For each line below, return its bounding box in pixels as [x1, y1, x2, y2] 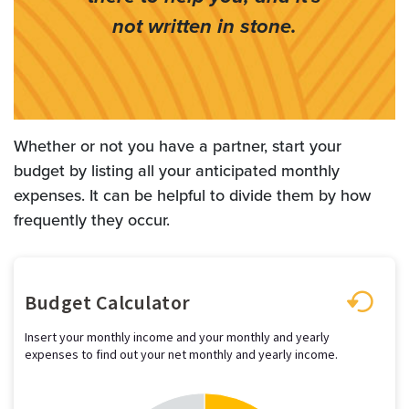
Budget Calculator [25, 289, 191, 315]
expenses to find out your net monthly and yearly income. [25, 346, 338, 362]
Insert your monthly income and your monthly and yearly [25, 329, 330, 345]
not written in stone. [112, 11, 297, 41]
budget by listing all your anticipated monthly [14, 159, 340, 183]
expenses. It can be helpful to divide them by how [14, 184, 371, 207]
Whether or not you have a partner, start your [14, 134, 341, 158]
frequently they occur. [14, 208, 170, 232]
